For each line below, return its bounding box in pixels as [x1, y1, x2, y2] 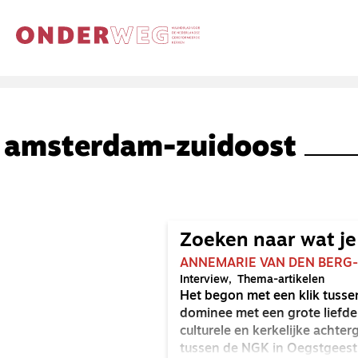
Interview [180, 274, 229, 286]
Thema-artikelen [237, 274, 324, 286]
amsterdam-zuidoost [4, 134, 296, 163]
